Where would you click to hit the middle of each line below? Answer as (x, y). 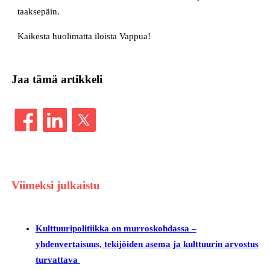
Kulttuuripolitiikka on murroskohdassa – (116, 229)
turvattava (58, 260)
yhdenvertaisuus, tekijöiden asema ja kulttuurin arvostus (147, 244)
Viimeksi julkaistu (55, 186)
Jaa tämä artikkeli (57, 79)
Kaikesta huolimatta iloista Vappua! (84, 36)
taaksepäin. (39, 12)
